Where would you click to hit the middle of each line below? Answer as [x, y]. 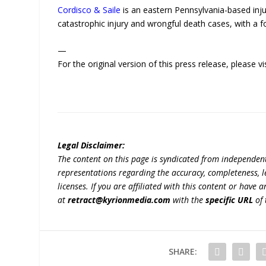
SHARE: [183, 251]
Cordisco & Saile [89, 9]
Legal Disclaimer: [91, 145]
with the [188, 199]
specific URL [229, 199]
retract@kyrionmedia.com [119, 199]
